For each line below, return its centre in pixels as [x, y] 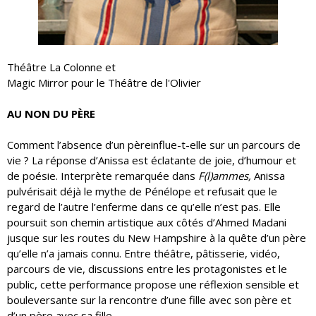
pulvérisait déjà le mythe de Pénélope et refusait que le [142, 192]
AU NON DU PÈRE [51, 114]
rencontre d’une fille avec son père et [200, 300]
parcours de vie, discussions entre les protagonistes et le [147, 269]
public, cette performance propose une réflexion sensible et [153, 285]
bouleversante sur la [58, 300]
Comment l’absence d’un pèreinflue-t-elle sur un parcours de [154, 145]
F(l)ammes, [225, 176]
